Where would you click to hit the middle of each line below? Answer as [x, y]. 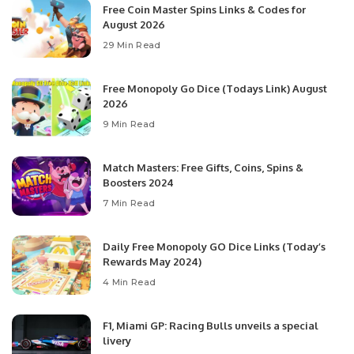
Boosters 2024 [138, 183]
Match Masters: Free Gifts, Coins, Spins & [203, 168]
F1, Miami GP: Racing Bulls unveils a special [211, 326]
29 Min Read [132, 45]
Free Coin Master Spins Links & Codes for [204, 9]
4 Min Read [130, 282]
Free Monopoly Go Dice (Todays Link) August [215, 88]
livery [117, 341]
